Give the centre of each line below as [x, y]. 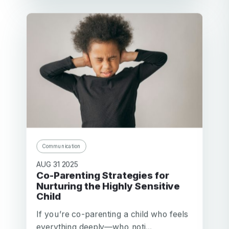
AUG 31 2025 [58, 164]
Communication [62, 146]
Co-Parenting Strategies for [40, 175]
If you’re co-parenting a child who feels [112, 214]
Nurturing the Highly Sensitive [108, 186]
